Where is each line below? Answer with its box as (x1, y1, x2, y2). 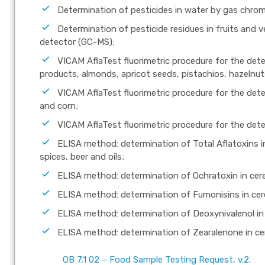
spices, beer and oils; (40, 151, 124, 162)
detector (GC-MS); (40, 36, 115, 47)
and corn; (40, 100, 78, 111)
